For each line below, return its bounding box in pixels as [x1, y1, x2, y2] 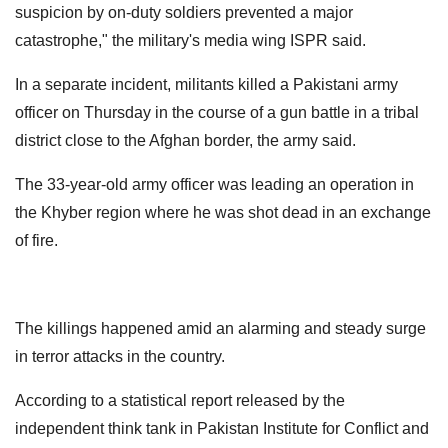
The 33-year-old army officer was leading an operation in [15, 175, 414, 193]
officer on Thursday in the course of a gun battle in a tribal [15, 103, 419, 121]
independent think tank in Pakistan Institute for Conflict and [15, 419, 429, 437]
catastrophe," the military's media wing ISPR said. [15, 31, 366, 49]
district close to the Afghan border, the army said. [15, 131, 356, 149]
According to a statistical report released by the [15, 391, 345, 409]
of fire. [15, 231, 58, 249]
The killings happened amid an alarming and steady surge [15, 319, 426, 337]
